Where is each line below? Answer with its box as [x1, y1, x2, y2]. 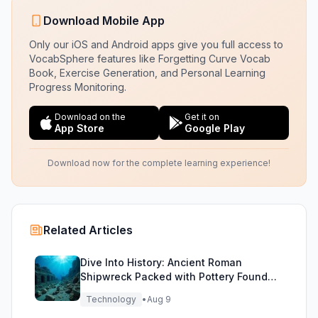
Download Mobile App [43, 13, 165, 28]
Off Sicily [80, 285, 125, 297]
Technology [86, 294, 136, 305]
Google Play [185, 122, 245, 134]
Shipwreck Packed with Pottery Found [80, 270, 268, 283]
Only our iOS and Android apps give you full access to [29, 38, 283, 50]
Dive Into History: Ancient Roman [80, 256, 242, 268]
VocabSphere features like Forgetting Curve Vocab [29, 53, 270, 65]
